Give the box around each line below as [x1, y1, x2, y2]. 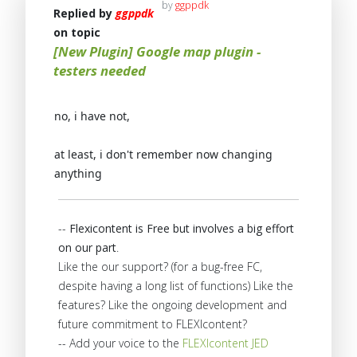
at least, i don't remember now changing [54, 147, 273, 163]
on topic [53, 25, 100, 41]
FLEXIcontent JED [182, 335, 269, 351]
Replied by [53, 6, 116, 22]
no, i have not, [54, 108, 130, 124]
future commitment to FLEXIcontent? [58, 316, 247, 332]
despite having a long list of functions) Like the [58, 278, 293, 294]
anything [54, 166, 102, 182]
